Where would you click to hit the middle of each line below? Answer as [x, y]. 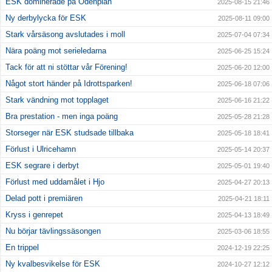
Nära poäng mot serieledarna [56, 51]
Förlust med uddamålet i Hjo [55, 182]
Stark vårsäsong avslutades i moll [65, 35]
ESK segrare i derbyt [42, 166]
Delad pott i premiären [44, 199]
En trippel [22, 248]
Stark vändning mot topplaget [57, 100]
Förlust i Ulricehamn [41, 149]
